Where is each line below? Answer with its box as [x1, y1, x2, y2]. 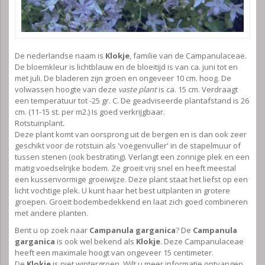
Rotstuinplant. [15, 118, 64, 129]
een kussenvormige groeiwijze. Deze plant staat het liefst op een [15, 174, 248, 185]
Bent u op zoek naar [15, 225, 89, 236]
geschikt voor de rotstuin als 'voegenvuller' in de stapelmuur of [15, 140, 241, 151]
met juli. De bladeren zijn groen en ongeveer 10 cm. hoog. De [15, 73, 231, 84]
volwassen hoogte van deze [15, 84, 118, 95]
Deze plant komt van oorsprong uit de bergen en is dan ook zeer [15, 129, 247, 140]
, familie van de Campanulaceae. [130, 50, 247, 62]
